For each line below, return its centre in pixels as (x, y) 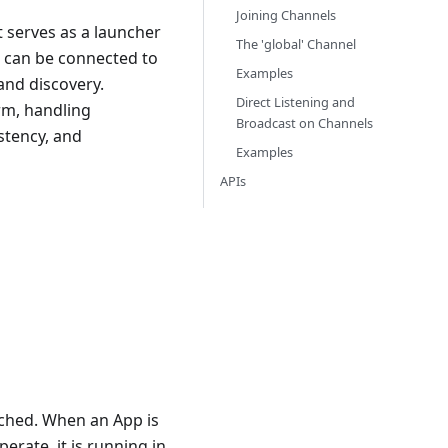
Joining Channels (286, 15)
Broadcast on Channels (304, 123)
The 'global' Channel (296, 44)
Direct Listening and (295, 102)
